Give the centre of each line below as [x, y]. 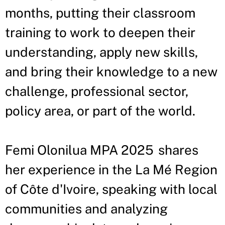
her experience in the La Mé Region [111, 170]
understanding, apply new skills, [101, 52]
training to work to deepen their [100, 32]
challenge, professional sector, [97, 91]
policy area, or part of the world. [100, 111]
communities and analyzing [86, 209]
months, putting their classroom [100, 13]
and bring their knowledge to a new [111, 72]
